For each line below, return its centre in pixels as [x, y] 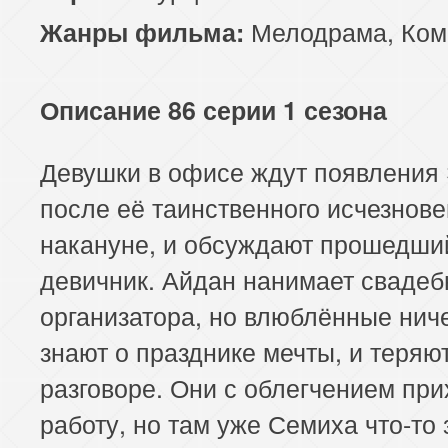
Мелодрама [319, 30]
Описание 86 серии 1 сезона [213, 109]
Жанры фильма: [142, 31]
